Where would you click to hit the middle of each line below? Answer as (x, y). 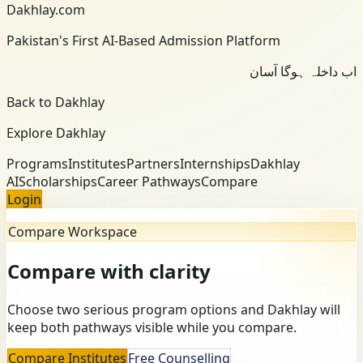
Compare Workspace (73, 232)
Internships (215, 164)
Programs (37, 164)
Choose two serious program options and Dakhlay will (174, 309)
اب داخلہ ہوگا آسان (303, 71)
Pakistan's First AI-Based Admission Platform (143, 41)
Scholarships (58, 181)
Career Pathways (149, 181)
